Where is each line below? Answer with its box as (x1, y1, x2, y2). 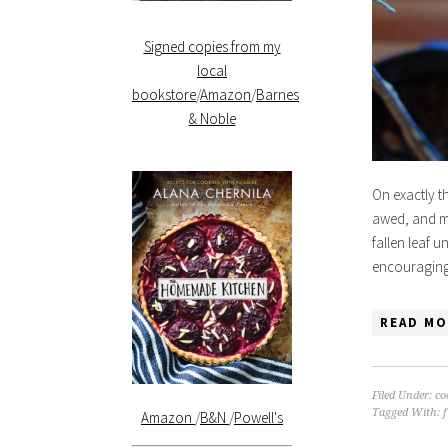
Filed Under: (372, 389, 435, 403)
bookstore (132, 84, 196, 104)
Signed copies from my (143, 36, 281, 56)
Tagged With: (372, 406, 443, 420)
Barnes (256, 84, 299, 104)
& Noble (188, 108, 236, 128)
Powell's (234, 408, 283, 428)
